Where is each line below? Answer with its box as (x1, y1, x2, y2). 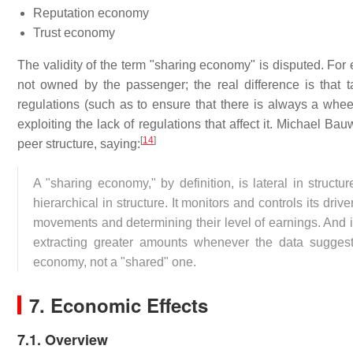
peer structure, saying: (17, 137, 140, 150)
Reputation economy (33, 6, 149, 20)
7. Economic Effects (29, 292, 208, 318)
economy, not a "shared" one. (33, 255, 196, 269)
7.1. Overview (17, 329, 108, 350)
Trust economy (33, 26, 115, 39)
